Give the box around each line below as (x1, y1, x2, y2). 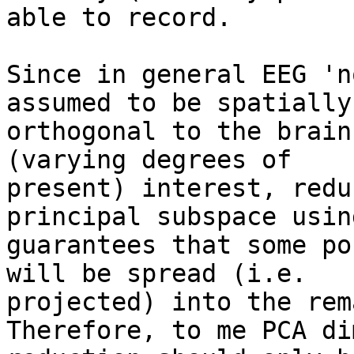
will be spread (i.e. (6, 259, 307, 288)
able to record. (6, 3, 232, 32)
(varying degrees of (6, 145, 292, 175)
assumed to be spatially (6, 88, 352, 118)
